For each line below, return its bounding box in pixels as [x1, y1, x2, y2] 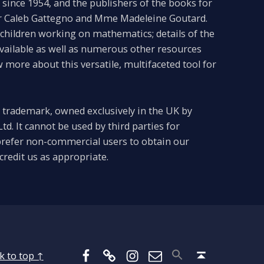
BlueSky [102, 235, 150, 254]
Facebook [78, 235, 137, 254]
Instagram [125, 235, 190, 254]
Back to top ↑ [213, 237, 223, 256]
